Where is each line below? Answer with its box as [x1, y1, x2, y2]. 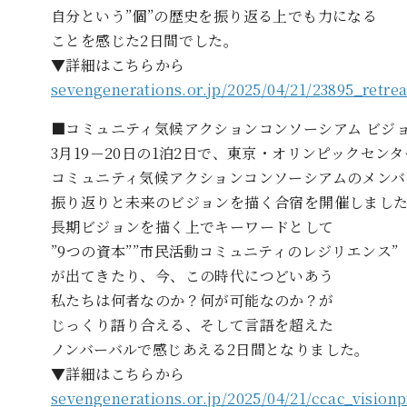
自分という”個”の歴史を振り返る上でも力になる [51, 5, 378, 26]
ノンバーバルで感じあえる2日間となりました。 [51, 338, 370, 360]
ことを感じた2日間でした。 [51, 29, 239, 51]
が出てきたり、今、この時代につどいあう [51, 264, 334, 286]
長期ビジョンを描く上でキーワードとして [51, 215, 334, 237]
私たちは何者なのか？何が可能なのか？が [51, 289, 334, 311]
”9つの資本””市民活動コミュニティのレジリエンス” [51, 240, 399, 262]
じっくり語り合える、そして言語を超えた [51, 313, 334, 335]
